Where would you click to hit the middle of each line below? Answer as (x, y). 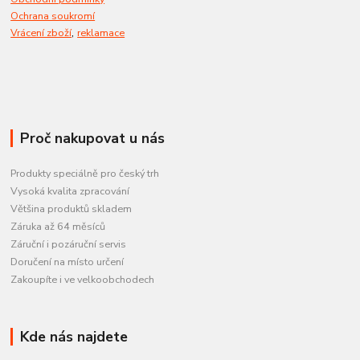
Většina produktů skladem (72, 208)
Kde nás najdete (74, 336)
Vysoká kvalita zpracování (70, 190)
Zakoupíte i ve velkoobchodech (83, 279)
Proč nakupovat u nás (92, 139)
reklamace (101, 32)
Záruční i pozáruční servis (69, 243)
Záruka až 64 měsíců (58, 226)
